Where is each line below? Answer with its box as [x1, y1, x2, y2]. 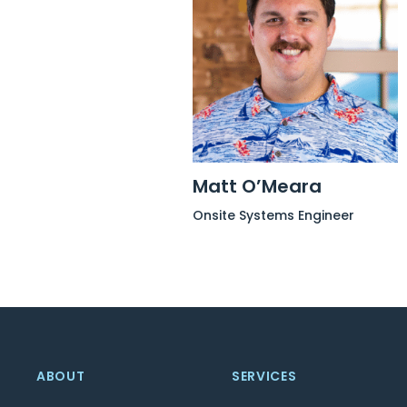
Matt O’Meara [193, 173, 322, 199]
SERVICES [231, 367, 297, 385]
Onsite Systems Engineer [193, 205, 354, 224]
